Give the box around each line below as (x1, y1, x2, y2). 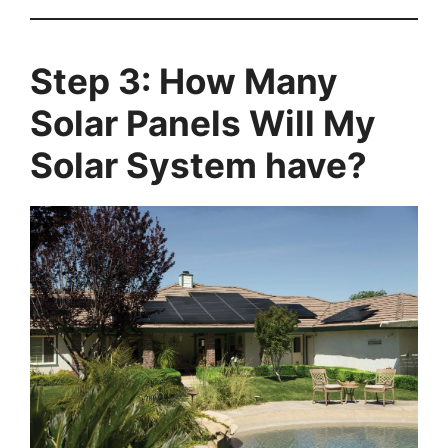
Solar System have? (30, 143, 367, 186)
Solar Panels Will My (30, 101, 376, 144)
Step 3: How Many (30, 59, 338, 102)
